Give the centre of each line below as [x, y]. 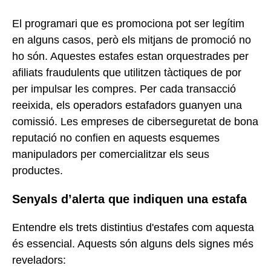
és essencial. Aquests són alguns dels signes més [133, 243]
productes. [38, 170]
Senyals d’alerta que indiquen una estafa [129, 199]
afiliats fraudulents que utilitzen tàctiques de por [127, 72]
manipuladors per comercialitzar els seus [111, 154]
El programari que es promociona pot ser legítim [128, 23]
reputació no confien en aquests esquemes [116, 138]
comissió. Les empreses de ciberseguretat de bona [135, 121]
